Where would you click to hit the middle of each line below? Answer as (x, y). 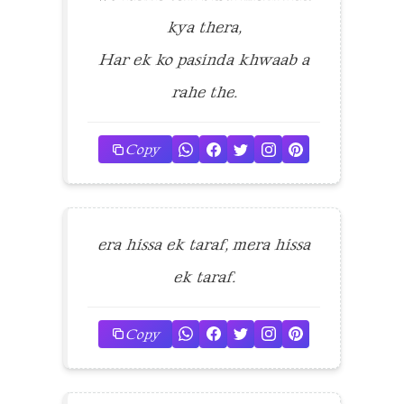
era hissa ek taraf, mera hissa (204, 244)
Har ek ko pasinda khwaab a (204, 60)
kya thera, (204, 28)
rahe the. (204, 92)
